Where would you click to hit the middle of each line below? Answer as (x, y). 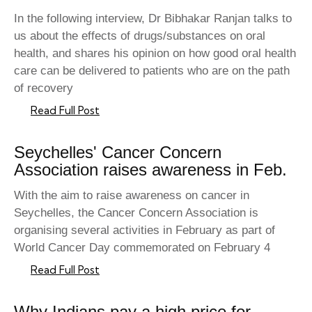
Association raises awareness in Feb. (150, 170)
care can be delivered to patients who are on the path (152, 71)
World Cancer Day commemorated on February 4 (142, 248)
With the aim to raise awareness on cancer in (132, 196)
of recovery (44, 88)
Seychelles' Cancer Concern (118, 153)
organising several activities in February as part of (145, 231)
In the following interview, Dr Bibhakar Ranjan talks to (153, 19)
